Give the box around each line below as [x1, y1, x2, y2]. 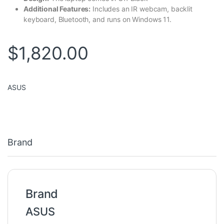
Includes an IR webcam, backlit [90, 4, 192, 13]
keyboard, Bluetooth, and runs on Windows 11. [23, 15, 171, 24]
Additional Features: [23, 4, 91, 13]
